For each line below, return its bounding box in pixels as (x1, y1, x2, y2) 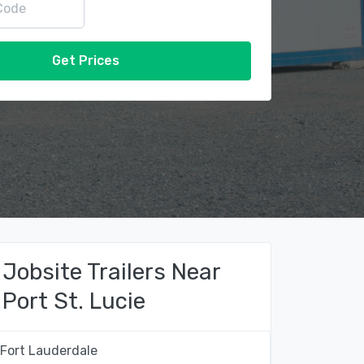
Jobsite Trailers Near (2, 258, 220, 285)
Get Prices (51, 53, 119, 68)
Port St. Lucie (2, 288, 145, 314)
